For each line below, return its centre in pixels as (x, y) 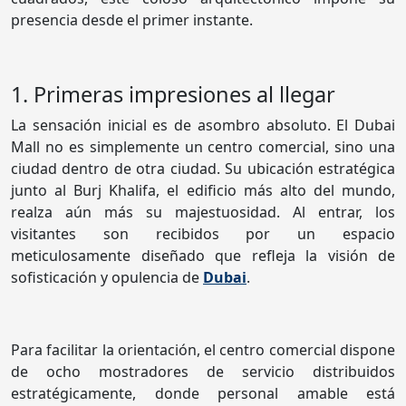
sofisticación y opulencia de (107, 278)
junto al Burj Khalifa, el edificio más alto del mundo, (203, 191)
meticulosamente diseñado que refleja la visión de (203, 256)
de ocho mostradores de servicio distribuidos (203, 372)
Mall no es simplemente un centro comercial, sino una (203, 147)
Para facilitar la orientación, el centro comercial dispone (203, 350)
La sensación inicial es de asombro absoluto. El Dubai (203, 126)
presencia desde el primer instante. (132, 20)
